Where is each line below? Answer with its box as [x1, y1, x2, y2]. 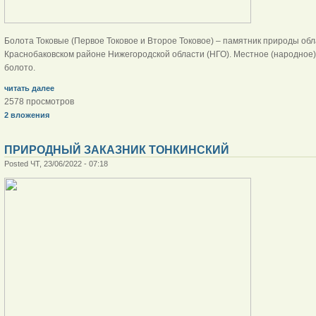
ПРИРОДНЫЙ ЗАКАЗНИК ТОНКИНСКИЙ [4, 143, 229, 156]
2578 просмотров [4, 96, 74, 107]
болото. [4, 62, 37, 73]
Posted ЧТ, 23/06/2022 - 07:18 [4, 159, 108, 168]
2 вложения [4, 110, 49, 119]
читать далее [4, 83, 54, 92]
